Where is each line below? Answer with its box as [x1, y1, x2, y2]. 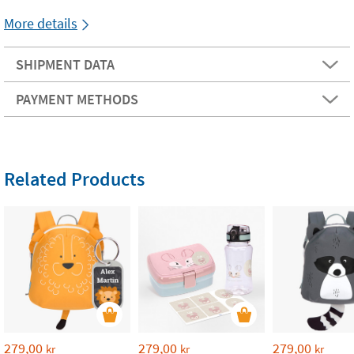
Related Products [4, 167, 145, 191]
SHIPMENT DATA [16, 55, 115, 73]
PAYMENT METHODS [16, 90, 138, 108]
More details [4, 14, 77, 32]
